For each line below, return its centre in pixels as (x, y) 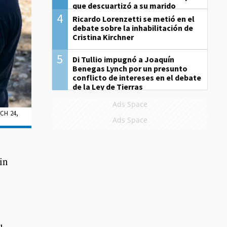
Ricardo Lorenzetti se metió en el (133, 19)
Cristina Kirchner (103, 37)
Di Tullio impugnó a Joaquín (123, 60)
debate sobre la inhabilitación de (133, 28)
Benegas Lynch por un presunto (130, 69)
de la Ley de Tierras (107, 87)
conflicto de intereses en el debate (137, 78)
